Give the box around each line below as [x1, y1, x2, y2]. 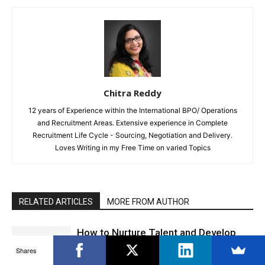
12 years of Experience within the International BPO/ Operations [28, 105, 237, 115]
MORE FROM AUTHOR [107, 196, 189, 206]
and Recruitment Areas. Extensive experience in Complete [37, 118, 228, 127]
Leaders [77, 240, 114, 252]
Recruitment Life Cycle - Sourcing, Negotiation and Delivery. [33, 130, 232, 140]
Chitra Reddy [104, 86, 161, 99]
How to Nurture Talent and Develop [77, 226, 236, 238]
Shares [16, 245, 37, 255]
